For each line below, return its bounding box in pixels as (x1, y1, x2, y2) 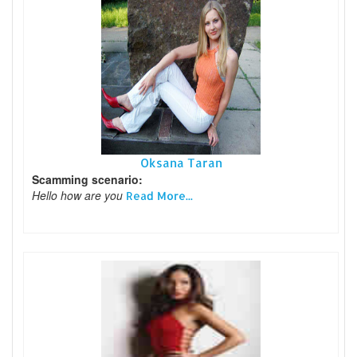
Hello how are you (32, 186, 126, 203)
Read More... (126, 188, 193, 202)
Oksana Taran (139, 155, 222, 171)
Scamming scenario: (32, 171, 143, 187)
